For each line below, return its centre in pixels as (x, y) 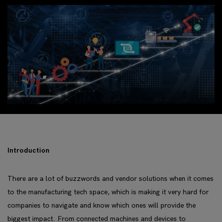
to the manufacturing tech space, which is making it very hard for (108, 192)
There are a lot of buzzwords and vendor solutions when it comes (111, 179)
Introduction (28, 150)
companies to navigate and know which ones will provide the (102, 205)
